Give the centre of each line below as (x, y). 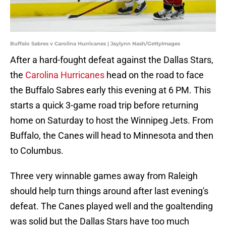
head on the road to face (154, 75)
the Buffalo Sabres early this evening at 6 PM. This (110, 90)
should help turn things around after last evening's (109, 191)
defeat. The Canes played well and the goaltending (111, 206)
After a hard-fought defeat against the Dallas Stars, (112, 60)
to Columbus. (37, 151)
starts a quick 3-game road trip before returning (104, 105)
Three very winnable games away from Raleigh (104, 176)
